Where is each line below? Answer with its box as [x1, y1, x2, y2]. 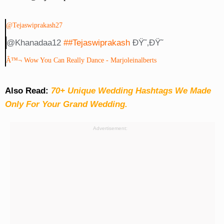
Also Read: [4, 86, 51, 96]
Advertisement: [92, 125, 127, 131]
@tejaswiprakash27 [5, 21, 62, 29]
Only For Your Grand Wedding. [4, 99, 127, 109]
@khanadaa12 [6, 38, 63, 48]
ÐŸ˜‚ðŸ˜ [129, 38, 163, 48]
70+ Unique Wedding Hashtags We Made [50, 86, 211, 96]
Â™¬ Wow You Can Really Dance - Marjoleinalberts [5, 56, 156, 64]
